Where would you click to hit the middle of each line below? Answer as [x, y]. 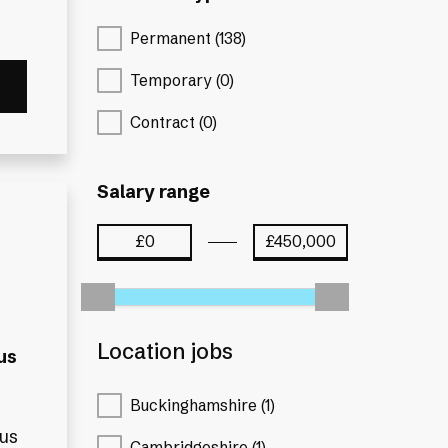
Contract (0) [174, 122]
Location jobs [165, 352]
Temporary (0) [182, 81]
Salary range [154, 191]
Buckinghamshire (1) [203, 405]
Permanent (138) [188, 39]
